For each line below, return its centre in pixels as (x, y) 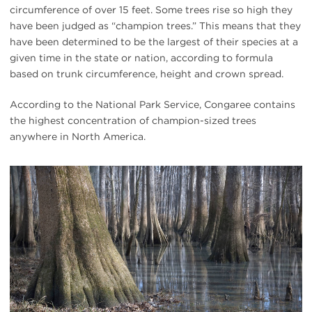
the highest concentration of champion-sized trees (133, 120)
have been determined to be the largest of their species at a (154, 41)
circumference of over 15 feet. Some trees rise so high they (151, 9)
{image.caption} (48, 181)
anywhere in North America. (78, 136)
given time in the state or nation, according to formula (141, 57)
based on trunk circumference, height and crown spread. (147, 73)
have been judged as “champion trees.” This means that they (155, 25)
